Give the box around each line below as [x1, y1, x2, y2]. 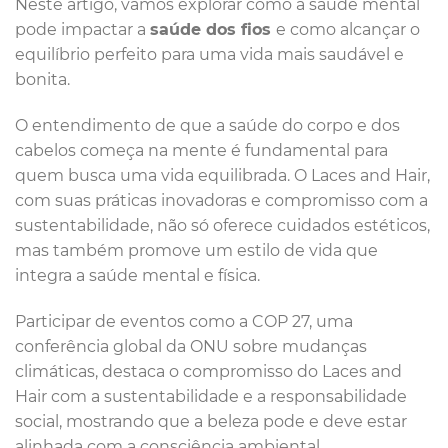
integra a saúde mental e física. [15, 266, 264, 286]
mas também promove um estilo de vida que [15, 241, 378, 261]
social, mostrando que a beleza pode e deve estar [15, 412, 407, 431]
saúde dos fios [150, 20, 276, 40]
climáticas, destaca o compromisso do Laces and [15, 362, 402, 381]
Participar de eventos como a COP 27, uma [15, 312, 353, 331]
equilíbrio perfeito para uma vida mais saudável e [15, 45, 404, 65]
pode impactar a [15, 20, 150, 40]
